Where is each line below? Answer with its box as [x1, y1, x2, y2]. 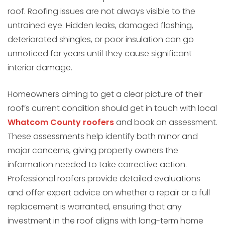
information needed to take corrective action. [8, 159, 187, 171]
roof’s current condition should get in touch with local [8, 102, 217, 115]
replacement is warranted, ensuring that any [8, 201, 182, 213]
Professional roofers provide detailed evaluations [8, 173, 200, 185]
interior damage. [8, 62, 72, 74]
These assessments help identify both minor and [8, 131, 198, 143]
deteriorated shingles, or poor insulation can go [8, 34, 194, 46]
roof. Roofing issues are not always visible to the [8, 6, 195, 18]
